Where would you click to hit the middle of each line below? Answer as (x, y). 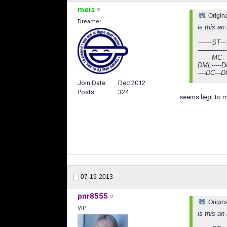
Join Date (91, 83)
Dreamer (89, 21)
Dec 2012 (132, 83)
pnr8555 (93, 196)
